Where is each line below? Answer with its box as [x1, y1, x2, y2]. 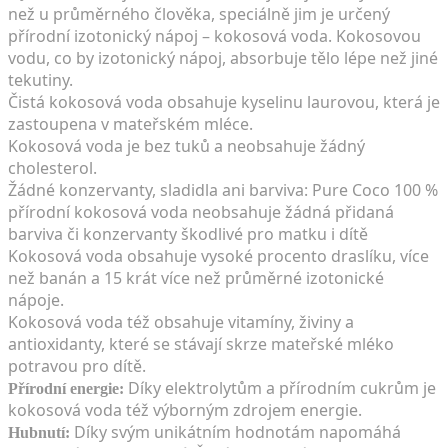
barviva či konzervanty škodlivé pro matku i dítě [8, 222, 368, 245]
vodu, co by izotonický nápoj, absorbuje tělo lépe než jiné [8, 46, 438, 69]
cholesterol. [8, 156, 97, 179]
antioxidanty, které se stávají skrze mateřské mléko [8, 332, 394, 355]
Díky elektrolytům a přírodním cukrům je [124, 376, 436, 399]
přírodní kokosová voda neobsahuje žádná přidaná [8, 200, 394, 223]
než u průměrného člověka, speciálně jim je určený [8, 2, 390, 25]
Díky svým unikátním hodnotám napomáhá [70, 420, 401, 443]
